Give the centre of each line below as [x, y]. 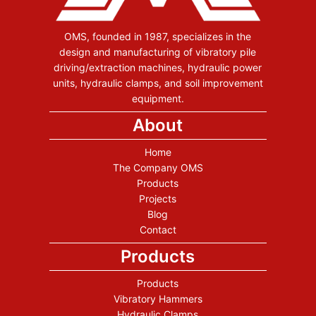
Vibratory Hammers [158, 299]
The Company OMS [158, 168]
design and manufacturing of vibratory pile [158, 52]
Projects [158, 199]
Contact [158, 230]
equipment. [158, 99]
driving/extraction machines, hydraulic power [158, 68]
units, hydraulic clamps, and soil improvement [158, 83]
